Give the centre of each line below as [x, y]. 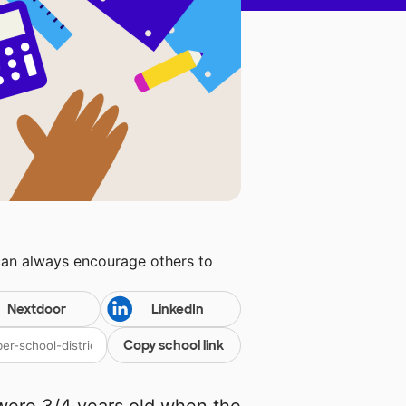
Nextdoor [36, 309]
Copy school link [174, 346]
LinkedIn [177, 309]
